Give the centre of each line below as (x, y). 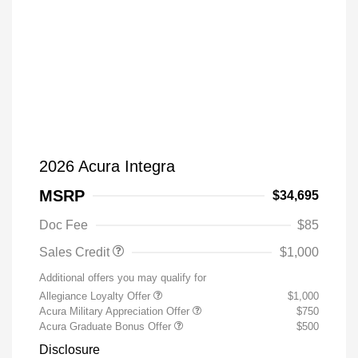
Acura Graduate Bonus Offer (107, 326)
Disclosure (70, 350)
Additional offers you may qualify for (123, 278)
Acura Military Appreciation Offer (116, 311)
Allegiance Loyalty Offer (96, 296)
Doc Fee (64, 225)
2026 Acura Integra (107, 166)
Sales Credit (76, 252)
